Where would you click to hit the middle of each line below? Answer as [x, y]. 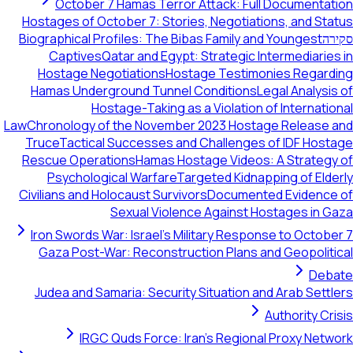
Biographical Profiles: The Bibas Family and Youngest [171, 39]
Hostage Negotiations [102, 73]
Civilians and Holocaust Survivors [113, 195]
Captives [75, 56]
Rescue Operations [79, 160]
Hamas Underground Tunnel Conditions [144, 91]
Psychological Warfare [112, 177]
